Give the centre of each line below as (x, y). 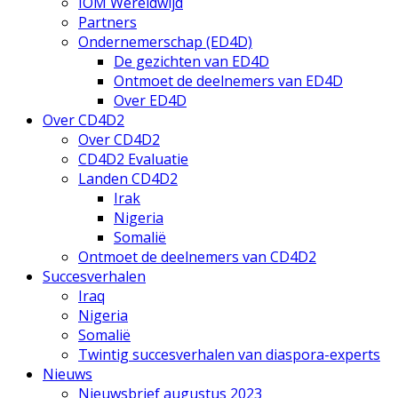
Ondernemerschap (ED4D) (165, 42)
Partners (107, 22)
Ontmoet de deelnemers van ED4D (228, 81)
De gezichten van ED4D (191, 61)
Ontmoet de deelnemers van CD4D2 (197, 257)
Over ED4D (150, 100)
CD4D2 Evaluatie (133, 159)
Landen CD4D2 (128, 179)
